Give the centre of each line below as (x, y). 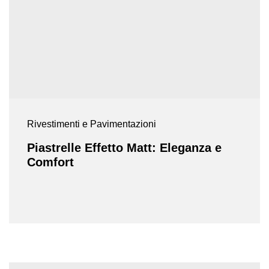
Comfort (50, 162)
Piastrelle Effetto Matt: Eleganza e (124, 147)
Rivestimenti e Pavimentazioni (92, 124)
